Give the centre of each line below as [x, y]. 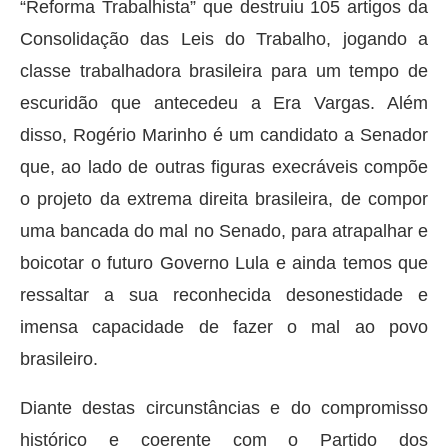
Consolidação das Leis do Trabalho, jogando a [224, 38]
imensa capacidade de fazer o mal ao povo [224, 326]
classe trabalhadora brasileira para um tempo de [224, 70]
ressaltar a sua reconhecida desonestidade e [224, 294]
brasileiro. [59, 358]
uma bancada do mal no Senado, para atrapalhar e [224, 230]
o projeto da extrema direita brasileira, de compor [224, 198]
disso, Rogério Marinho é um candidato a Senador [224, 134]
